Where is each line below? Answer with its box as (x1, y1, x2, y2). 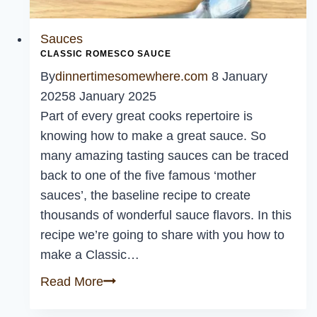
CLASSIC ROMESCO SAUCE (40, 49, 171, 59)
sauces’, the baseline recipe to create (40, 188, 250, 202)
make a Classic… (40, 248, 139, 262)
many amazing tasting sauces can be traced (40, 149, 289, 163)
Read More (40, 275, 103, 289)
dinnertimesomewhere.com (55, 69, 208, 83)
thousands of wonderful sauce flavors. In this (40, 208, 292, 222)
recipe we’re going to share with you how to (40, 228, 284, 242)
